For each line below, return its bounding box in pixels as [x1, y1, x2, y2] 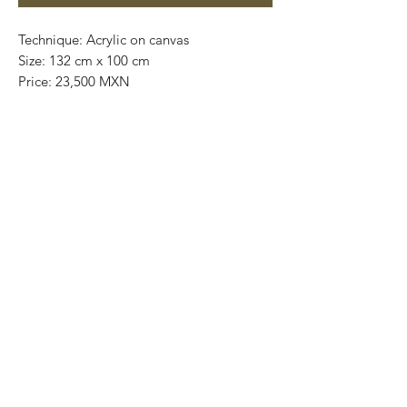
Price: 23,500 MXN [18, 73, 130, 91]
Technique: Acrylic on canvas [18, 31, 189, 49]
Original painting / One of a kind [18, 94, 216, 112]
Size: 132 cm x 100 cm [18, 52, 150, 70]
